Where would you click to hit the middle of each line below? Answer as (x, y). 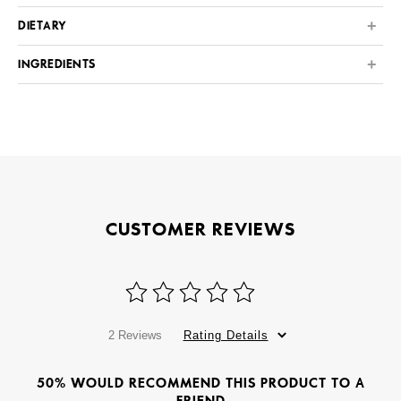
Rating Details (226, 336)
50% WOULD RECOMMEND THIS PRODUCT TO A (200, 384)
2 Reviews (135, 336)
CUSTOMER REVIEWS (200, 230)
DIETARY (43, 27)
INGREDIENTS (57, 65)
